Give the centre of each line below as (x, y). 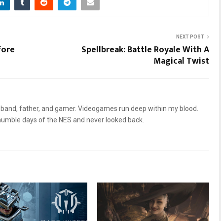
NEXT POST (190, 37)
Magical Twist (181, 61)
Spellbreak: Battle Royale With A (145, 50)
